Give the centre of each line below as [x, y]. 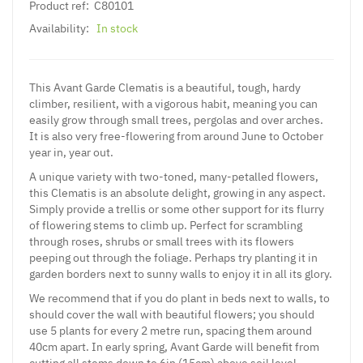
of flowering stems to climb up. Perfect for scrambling [166, 225]
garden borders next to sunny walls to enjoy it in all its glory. [181, 273]
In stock [117, 28]
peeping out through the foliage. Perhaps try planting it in [173, 257]
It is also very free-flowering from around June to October [176, 136]
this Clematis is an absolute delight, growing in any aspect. [177, 192]
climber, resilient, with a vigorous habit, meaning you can [173, 103]
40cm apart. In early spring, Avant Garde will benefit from [174, 346]
